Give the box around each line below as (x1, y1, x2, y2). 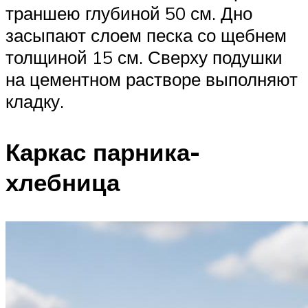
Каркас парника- (5, 136, 200, 167)
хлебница (5, 166, 120, 197)
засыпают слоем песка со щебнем (5, 24, 287, 47)
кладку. (5, 90, 64, 113)
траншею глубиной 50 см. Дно (5, 2, 252, 25)
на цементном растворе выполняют (5, 68, 298, 91)
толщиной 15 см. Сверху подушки (5, 46, 283, 69)
